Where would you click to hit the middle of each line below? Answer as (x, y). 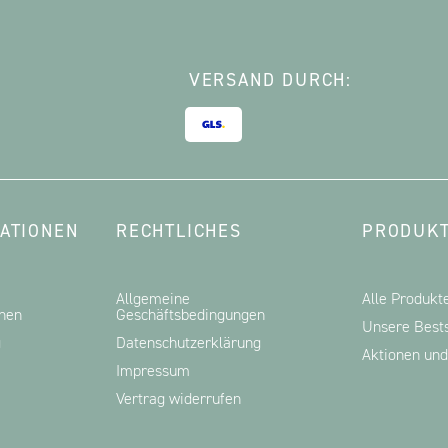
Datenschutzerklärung (188, 342)
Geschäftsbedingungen (190, 314)
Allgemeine (153, 298)
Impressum (153, 370)
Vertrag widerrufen (178, 398)
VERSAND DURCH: (270, 80)
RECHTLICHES (179, 231)
